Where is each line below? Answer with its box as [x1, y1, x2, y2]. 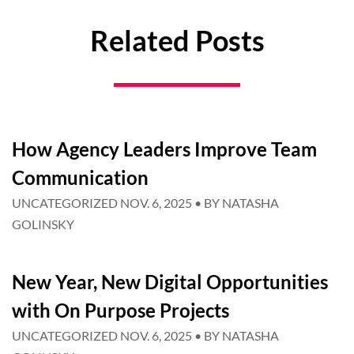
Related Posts [89, 23, 265, 58]
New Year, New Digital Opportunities [12, 270, 328, 293]
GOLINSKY [12, 217, 74, 232]
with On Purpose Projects [12, 299, 229, 322]
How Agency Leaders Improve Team [12, 137, 317, 160]
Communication [12, 166, 149, 189]
